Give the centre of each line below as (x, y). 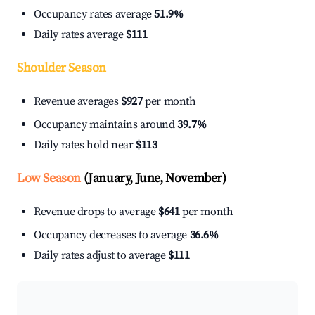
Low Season (49, 179)
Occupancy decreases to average (112, 235)
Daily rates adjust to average (101, 256)
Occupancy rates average (94, 14)
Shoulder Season (62, 68)
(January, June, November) (154, 179)
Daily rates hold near (85, 145)
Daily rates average (80, 35)
